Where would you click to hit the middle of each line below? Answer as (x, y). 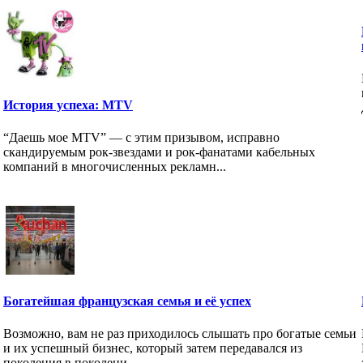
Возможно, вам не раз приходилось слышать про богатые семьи (180, 333)
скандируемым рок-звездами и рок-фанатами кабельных (159, 152)
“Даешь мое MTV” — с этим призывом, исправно (141, 137)
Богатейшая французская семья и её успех (127, 301)
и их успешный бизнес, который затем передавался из (153, 348)
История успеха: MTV (68, 105)
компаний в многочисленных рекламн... (115, 166)
